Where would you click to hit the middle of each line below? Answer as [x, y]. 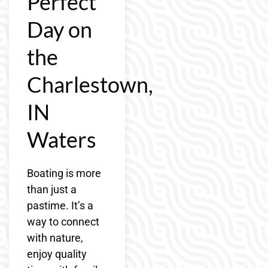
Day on [60, 30]
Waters [62, 140]
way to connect [63, 222]
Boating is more [64, 173]
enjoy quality [57, 254]
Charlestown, [90, 85]
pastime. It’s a [60, 206]
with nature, [55, 238]
